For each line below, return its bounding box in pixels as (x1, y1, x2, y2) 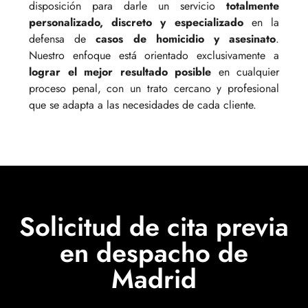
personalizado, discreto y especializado (29, 14, 243, 30)
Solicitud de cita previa (19, 208, 289, 246)
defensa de (29, 30, 96, 47)
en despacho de (60, 234, 248, 272)
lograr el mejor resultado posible (29, 63, 211, 80)
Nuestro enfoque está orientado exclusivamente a (29, 47, 279, 63)
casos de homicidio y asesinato (96, 30, 276, 47)
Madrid (111, 260, 197, 298)
